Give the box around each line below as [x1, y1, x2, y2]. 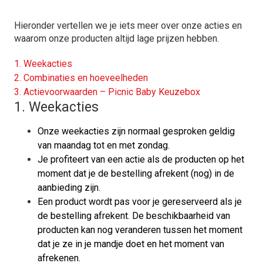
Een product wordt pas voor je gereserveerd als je [38, 196, 242, 207]
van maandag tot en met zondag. [38, 140, 170, 151]
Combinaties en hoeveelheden [23, 72, 148, 83]
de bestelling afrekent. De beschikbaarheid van [38, 210, 230, 221]
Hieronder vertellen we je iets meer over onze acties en [14, 20, 242, 31]
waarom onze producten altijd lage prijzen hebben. [14, 33, 219, 44]
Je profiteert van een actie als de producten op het [38, 154, 244, 165]
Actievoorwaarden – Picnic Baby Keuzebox [23, 86, 200, 97]
